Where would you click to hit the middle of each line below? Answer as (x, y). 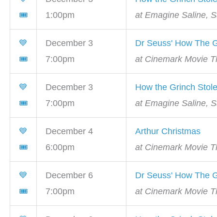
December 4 (69, 132)
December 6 (69, 176)
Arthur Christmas (168, 132)
